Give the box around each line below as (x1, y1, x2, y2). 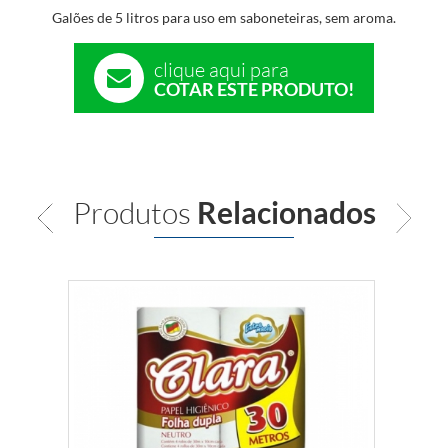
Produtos (72, 194, 197, 230)
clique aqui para (154, 56, 289, 81)
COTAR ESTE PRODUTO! (154, 77, 354, 100)
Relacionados (196, 194, 376, 230)
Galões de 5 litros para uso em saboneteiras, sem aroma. (52, 9, 396, 26)
